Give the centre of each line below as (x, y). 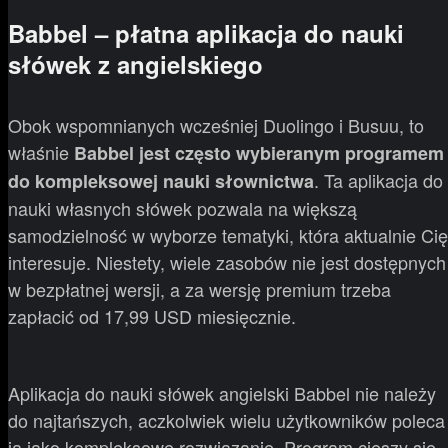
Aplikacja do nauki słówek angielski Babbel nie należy (222, 393)
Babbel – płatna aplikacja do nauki (206, 33)
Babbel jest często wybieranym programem (259, 153)
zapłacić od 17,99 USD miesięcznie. (152, 316)
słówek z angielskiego (135, 64)
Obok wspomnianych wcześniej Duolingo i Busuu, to (216, 125)
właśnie (41, 152)
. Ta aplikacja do (378, 180)
